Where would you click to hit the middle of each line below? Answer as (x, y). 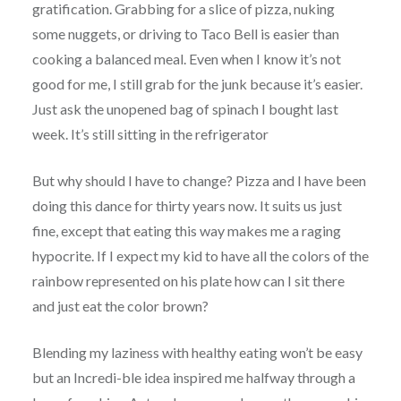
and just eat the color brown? (120, 306)
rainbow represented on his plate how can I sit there (188, 281)
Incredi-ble (107, 378)
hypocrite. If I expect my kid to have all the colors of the (200, 256)
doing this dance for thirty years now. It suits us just (187, 206)
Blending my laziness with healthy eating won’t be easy (197, 353)
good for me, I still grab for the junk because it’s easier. (197, 84)
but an (52, 378)
